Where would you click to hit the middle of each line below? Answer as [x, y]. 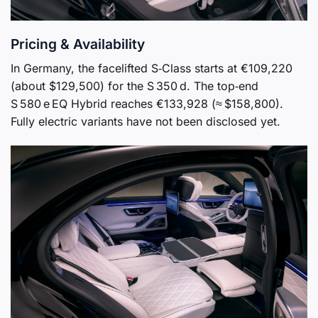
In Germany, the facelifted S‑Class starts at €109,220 [152, 68]
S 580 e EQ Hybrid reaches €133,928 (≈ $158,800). [147, 103]
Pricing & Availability [78, 44]
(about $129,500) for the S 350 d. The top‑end [135, 86]
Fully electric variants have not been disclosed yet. [146, 121]
